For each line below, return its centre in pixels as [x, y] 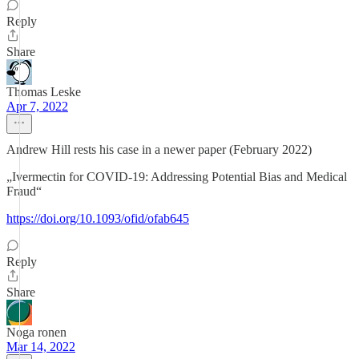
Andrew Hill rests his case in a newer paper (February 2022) [159, 149]
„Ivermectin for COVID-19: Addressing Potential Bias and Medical [177, 177]
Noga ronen [36, 332]
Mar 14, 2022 [41, 347]
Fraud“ [24, 191]
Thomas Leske [44, 92]
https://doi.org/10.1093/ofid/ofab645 [98, 218]
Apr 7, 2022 [37, 106]
